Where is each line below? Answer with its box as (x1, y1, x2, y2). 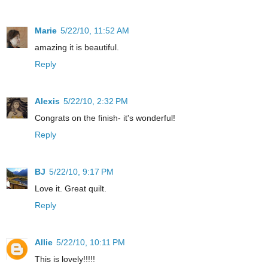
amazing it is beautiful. (35, 42, 119, 52)
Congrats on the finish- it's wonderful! (35, 112, 175, 123)
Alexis (35, 96, 60, 106)
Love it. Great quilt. (35, 183, 106, 193)
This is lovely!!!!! (35, 254, 95, 264)
